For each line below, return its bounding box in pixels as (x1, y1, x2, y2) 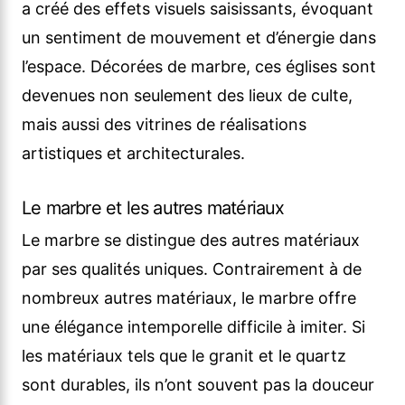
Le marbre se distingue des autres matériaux (22, 231, 360, 250)
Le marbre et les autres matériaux (22, 197, 285, 220)
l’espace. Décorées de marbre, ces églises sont (22, 57, 376, 77)
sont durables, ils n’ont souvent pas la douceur (22, 375, 374, 395)
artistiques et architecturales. (22, 144, 245, 164)
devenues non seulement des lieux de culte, (22, 86, 353, 106)
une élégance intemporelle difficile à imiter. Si (22, 317, 365, 337)
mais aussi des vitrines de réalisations (22, 115, 306, 135)
